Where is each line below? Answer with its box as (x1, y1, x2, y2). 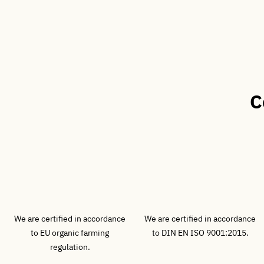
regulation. (49, 242, 90, 252)
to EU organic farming (31, 227, 110, 238)
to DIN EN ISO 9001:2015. (151, 227, 249, 238)
